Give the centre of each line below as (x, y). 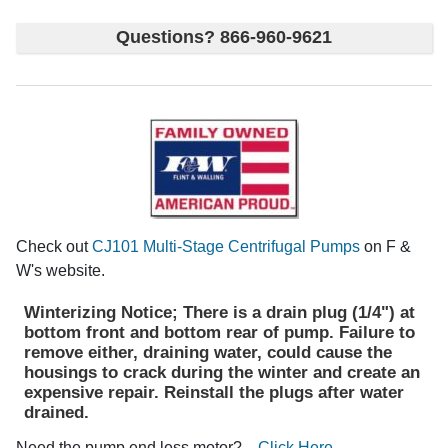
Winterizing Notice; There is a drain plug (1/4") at (220, 313)
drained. (57, 413)
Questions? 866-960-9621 (224, 37)
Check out (54, 246)
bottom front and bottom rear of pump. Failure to (220, 333)
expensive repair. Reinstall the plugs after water (214, 393)
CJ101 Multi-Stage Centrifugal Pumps (226, 246)
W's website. (60, 270)
